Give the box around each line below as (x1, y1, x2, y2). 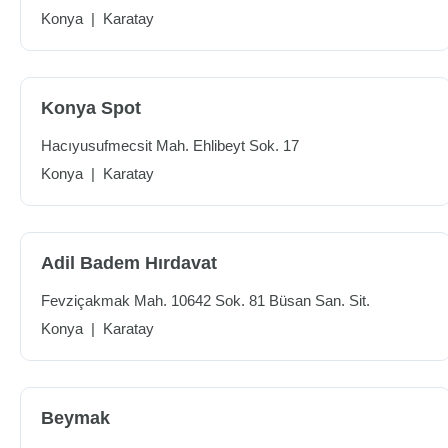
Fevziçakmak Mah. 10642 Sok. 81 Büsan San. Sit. (41, 292, 370, 309)
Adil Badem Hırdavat (41, 253, 217, 273)
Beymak (41, 408, 110, 428)
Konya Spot (41, 98, 141, 118)
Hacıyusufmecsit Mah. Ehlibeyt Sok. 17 (41, 137, 299, 154)
